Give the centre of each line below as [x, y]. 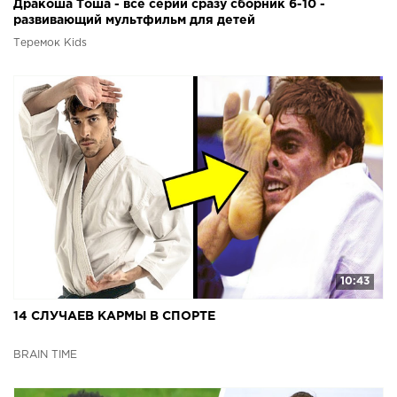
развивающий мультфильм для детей [134, 20]
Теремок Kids [50, 43]
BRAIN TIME [45, 354]
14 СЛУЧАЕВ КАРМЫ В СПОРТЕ [114, 316]
